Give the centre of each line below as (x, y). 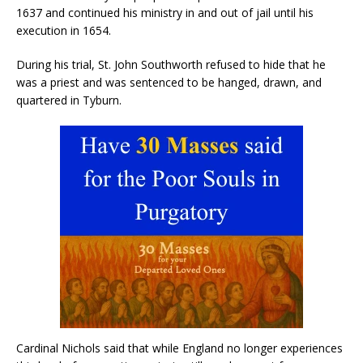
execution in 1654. (64, 31)
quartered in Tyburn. (69, 100)
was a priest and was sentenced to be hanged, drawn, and (169, 83)
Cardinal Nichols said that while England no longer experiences (179, 348)
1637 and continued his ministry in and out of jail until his (165, 13)
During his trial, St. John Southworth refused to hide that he (171, 65)
